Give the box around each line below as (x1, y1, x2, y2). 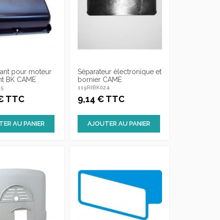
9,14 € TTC (77, 94, 125, 105)
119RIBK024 (77, 84, 110, 91)
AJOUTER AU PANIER (87, 120, 150, 128)
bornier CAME (77, 75, 122, 83)
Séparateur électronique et (77, 67, 162, 76)
